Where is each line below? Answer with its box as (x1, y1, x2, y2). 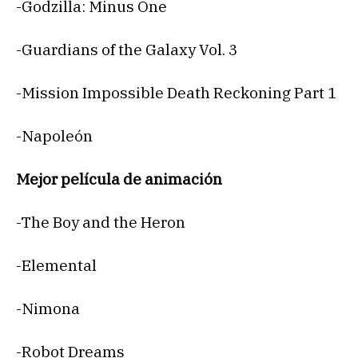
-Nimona (16, 299, 80, 319)
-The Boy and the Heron (16, 213, 185, 233)
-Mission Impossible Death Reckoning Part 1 (16, 83, 336, 103)
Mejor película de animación (16, 169, 222, 189)
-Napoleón (16, 126, 93, 146)
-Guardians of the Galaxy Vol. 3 (16, 40, 237, 60)
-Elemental (16, 256, 97, 276)
